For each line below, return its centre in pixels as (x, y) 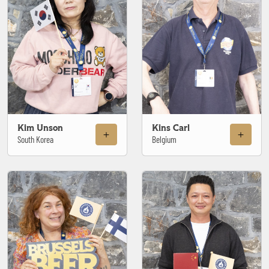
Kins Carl (171, 128)
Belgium (164, 139)
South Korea (35, 139)
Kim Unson (40, 128)
